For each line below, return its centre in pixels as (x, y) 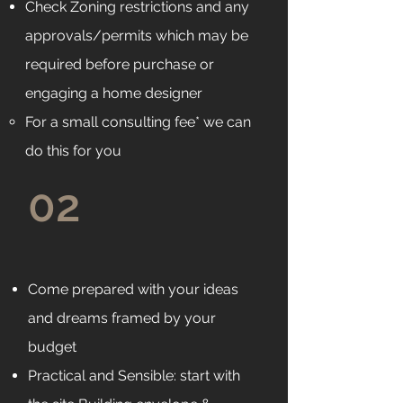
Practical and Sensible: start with (134, 376)
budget (52, 347)
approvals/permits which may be (137, 36)
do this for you (73, 151)
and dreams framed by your (122, 318)
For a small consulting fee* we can (138, 122)
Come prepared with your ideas (133, 289)
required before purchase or (120, 64)
